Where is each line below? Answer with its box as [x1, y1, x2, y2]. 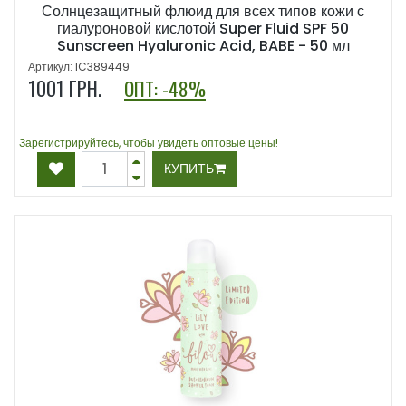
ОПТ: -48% [124, 74, 206, 103]
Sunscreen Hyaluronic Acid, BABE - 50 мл [56, 35, 350, 57]
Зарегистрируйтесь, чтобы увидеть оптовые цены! [19, 135, 278, 151]
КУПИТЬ [164, 159, 214, 179]
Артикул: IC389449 [28, 59, 130, 75]
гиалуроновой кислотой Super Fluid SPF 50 [57, 18, 349, 40]
